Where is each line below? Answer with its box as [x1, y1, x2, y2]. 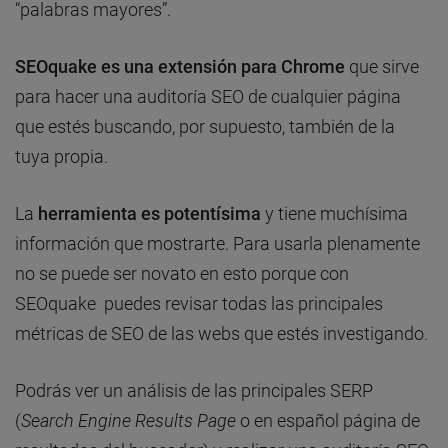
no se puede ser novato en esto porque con [15, 262, 349, 284]
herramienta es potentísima [38, 202, 261, 224]
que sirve [345, 55, 419, 77]
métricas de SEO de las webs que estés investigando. [15, 322, 428, 344]
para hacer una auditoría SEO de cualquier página [15, 85, 401, 107]
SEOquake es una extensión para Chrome [15, 55, 345, 77]
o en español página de [236, 409, 420, 431]
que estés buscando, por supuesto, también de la [15, 115, 395, 137]
